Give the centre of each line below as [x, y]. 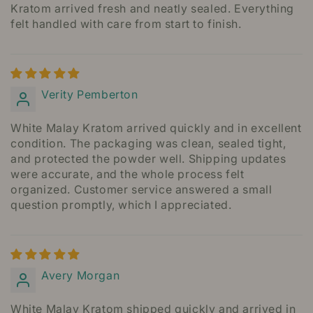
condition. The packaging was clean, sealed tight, [148, 144]
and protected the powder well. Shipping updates [148, 159]
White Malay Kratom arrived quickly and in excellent [156, 128]
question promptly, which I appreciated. [121, 205]
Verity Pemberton [90, 95]
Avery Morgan [81, 276]
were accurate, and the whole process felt [128, 174]
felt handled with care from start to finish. [126, 24]
